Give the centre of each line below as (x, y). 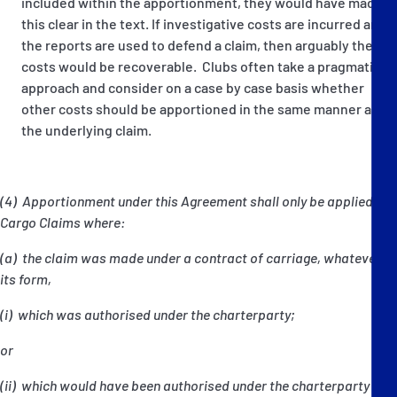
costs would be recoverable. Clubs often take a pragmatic (201, 66)
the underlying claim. (86, 129)
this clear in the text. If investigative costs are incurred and (204, 23)
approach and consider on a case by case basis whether (193, 87)
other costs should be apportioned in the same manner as (200, 108)
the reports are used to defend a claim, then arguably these (205, 44)
